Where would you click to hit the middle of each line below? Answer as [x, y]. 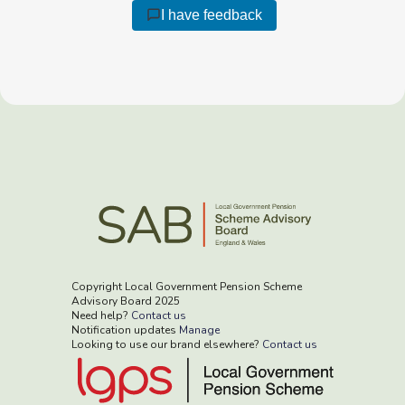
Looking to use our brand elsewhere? [167, 345]
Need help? [101, 316]
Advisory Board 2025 [126, 301]
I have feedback [212, 14]
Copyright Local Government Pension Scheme [187, 287]
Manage [199, 330]
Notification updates [125, 330]
